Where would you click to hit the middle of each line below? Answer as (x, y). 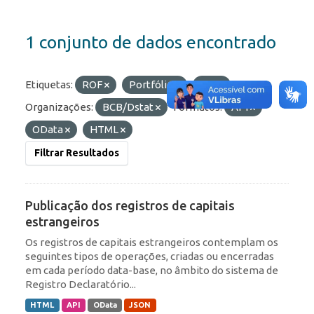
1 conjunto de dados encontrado (151, 42)
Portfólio (152, 85)
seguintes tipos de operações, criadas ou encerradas (150, 257)
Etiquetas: (49, 85)
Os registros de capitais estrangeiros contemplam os (152, 243)
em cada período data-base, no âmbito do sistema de (152, 271)
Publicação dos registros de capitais (130, 206)
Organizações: (59, 107)
